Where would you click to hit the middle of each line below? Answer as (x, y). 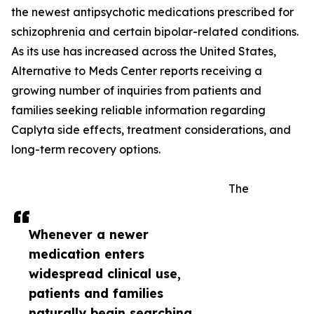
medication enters (87, 254)
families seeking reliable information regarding (138, 110)
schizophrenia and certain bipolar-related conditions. (155, 32)
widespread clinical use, (105, 274)
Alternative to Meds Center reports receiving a (137, 71)
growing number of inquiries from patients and (136, 91)
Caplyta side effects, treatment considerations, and (151, 130)
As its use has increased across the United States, (144, 52)
